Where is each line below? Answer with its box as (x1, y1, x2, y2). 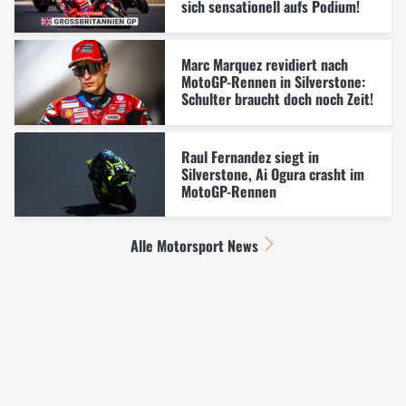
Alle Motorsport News (130, 235, 259, 257)
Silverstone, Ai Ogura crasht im (180, 162, 364, 185)
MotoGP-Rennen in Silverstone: (180, 71, 365, 92)
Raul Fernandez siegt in (180, 145, 319, 168)
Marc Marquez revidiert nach (180, 53, 348, 75)
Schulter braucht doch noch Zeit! (180, 88, 373, 110)
